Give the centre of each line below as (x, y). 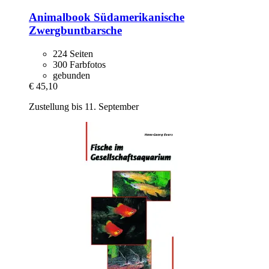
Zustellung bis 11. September (84, 106)
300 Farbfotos (79, 64)
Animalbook (60, 17)
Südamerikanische (138, 17)
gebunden (71, 75)
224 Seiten (73, 53)
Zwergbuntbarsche (75, 31)
